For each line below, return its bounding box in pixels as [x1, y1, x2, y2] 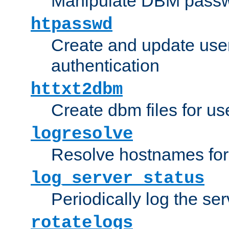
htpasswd [31, 14, 112, 34]
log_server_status [31, 168, 204, 188]
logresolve [31, 124, 133, 144]
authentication [51, 55, 159, 75]
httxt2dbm [31, 79, 123, 99]
